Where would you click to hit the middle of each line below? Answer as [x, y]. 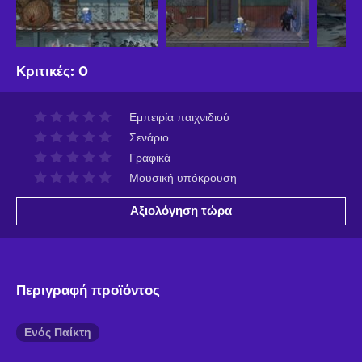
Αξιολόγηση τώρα [181, 211]
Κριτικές [43, 71]
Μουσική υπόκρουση [183, 178]
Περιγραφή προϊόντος [88, 290]
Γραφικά [150, 158]
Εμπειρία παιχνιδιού [179, 118]
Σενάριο [149, 138]
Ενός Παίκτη [58, 333]
